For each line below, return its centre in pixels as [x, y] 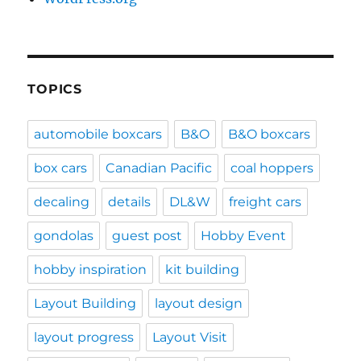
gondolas [64, 236]
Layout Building [85, 304]
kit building [203, 270]
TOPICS [55, 89]
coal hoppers [272, 168]
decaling [62, 202]
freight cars [266, 202]
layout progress [84, 338]
